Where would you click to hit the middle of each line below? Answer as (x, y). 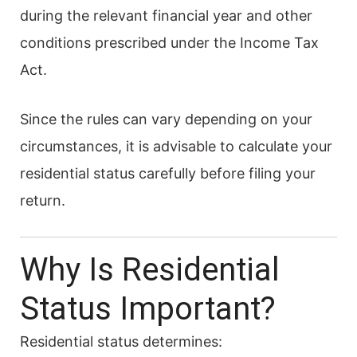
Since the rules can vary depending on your (166, 119)
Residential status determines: (121, 341)
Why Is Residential (150, 269)
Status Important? (148, 308)
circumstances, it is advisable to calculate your (176, 146)
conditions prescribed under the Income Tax (169, 42)
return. (43, 200)
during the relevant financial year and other (166, 15)
